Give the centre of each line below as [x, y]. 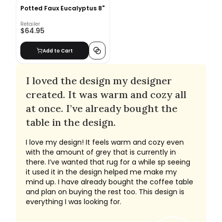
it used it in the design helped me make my [101, 172]
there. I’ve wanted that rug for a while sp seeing [108, 162]
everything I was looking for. [74, 202]
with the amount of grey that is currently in [101, 152]
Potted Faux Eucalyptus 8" [62, 8]
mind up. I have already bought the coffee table [110, 182]
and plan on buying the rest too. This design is [105, 192]
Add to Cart [57, 51]
